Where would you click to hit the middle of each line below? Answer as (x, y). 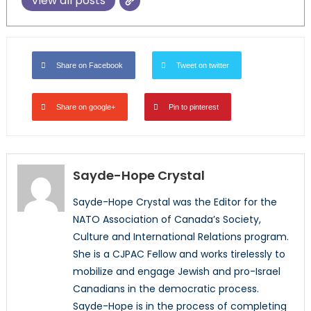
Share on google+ (85, 107)
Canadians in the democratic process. (166, 289)
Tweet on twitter (202, 66)
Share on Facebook (89, 66)
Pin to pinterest (193, 107)
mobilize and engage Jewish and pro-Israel (176, 272)
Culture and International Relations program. (180, 237)
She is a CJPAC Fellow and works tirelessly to (179, 254)
